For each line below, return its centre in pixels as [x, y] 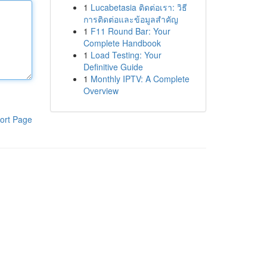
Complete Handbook [122, 43]
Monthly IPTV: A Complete [140, 79]
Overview [101, 91]
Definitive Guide [113, 67]
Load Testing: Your [126, 55]
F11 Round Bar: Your [130, 31]
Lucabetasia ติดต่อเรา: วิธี [139, 7]
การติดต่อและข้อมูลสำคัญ [131, 19]
